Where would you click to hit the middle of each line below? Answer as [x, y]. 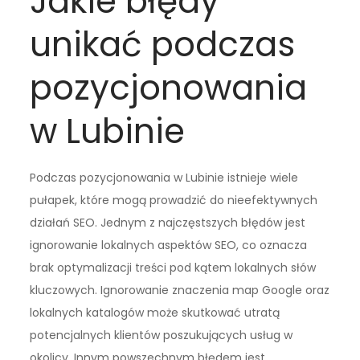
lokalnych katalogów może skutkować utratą [155, 312]
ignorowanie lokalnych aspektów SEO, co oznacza [169, 245]
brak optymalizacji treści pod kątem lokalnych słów [173, 267]
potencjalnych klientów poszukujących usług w [162, 335]
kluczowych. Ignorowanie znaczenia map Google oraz [180, 290]
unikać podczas [163, 44]
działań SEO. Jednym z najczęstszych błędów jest [168, 222]
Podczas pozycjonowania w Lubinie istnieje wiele [164, 177]
